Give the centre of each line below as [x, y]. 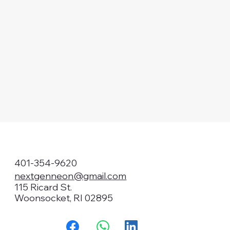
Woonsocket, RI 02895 [67, 198]
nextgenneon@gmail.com [71, 176]
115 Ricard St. [43, 187]
